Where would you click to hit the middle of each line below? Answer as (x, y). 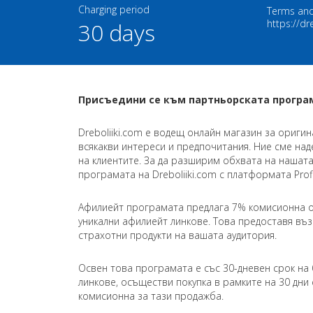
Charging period (114, 9)
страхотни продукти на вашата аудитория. (177, 235)
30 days (117, 32)
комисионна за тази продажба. (151, 296)
